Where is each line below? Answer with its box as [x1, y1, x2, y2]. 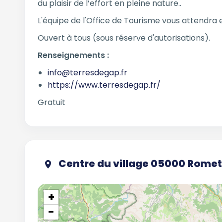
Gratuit [37, 97, 65, 108]
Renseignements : [37, 50, 109, 61]
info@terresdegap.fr [47, 67, 127, 78]
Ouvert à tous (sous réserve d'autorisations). [37, 32, 210, 44]
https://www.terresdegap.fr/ [47, 79, 161, 91]
